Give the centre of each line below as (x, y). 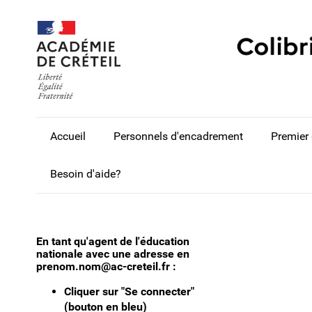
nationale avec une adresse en (113, 254)
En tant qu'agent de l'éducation (113, 242)
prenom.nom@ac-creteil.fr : (106, 267)
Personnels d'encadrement (178, 136)
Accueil (68, 136)
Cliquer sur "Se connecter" (129, 292)
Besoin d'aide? (86, 174)
